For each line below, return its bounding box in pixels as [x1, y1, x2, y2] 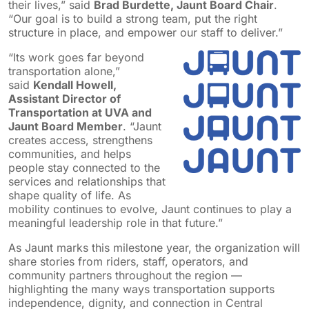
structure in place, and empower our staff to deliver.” [8, 26, 283, 40]
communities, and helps [8, 147, 131, 161]
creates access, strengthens [8, 133, 152, 148]
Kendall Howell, [33, 78, 117, 92]
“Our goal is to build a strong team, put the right [8, 12, 257, 26]
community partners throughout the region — [8, 268, 242, 283]
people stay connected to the [8, 161, 160, 175]
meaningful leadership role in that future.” [8, 216, 223, 230]
